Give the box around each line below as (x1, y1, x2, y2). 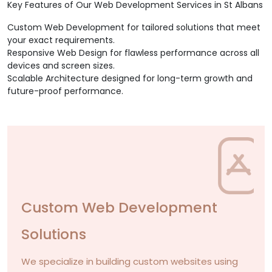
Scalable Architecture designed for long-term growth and (7, 72, 253, 85)
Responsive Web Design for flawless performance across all (7, 47, 259, 59)
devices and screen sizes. (7, 59, 115, 72)
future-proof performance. (7, 85, 123, 98)
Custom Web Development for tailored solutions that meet (7, 21, 260, 34)
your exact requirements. (7, 34, 115, 47)
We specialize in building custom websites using (21, 255, 238, 268)
